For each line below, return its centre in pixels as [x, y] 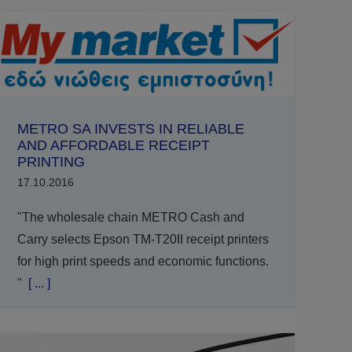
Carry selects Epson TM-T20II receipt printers [143, 239]
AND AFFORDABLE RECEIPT [113, 145]
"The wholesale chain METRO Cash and [130, 217]
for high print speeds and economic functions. [143, 261]
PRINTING [51, 161]
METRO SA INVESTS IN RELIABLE [130, 128]
